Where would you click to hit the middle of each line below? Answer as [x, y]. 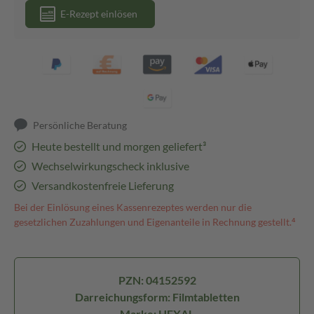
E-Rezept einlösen [99, 14]
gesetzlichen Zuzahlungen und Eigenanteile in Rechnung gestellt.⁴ [155, 222]
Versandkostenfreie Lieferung [102, 185]
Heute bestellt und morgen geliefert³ [118, 146]
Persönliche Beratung [80, 125]
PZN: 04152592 [157, 280]
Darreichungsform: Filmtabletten [157, 297]
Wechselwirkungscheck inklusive [110, 166]
